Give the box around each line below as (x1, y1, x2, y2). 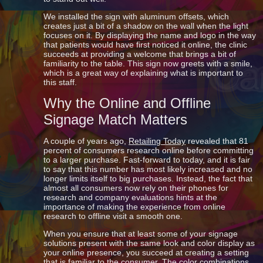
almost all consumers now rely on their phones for (43, 183, 229, 193)
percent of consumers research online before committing (43, 146, 254, 155)
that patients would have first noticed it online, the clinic (43, 40, 248, 49)
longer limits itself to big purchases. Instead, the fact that (43, 174, 253, 183)
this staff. (43, 77, 77, 87)
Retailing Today (129, 136, 186, 146)
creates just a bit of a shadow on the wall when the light (43, 21, 249, 31)
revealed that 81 (186, 136, 249, 146)
